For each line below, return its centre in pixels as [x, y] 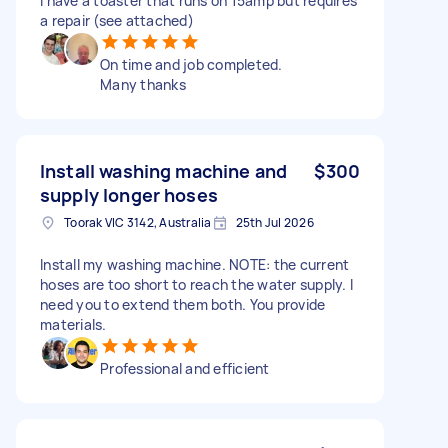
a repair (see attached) [117, 20]
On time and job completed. [191, 64]
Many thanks [143, 84]
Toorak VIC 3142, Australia [138, 222]
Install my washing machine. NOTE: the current [195, 264]
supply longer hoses [129, 194]
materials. [73, 324]
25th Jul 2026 [274, 222]
